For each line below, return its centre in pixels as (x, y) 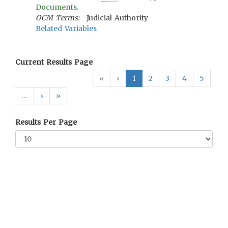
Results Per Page (46, 122)
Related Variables (66, 28)
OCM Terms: (58, 18)
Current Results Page (54, 62)
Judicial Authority (117, 18)
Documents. (57, 7)
